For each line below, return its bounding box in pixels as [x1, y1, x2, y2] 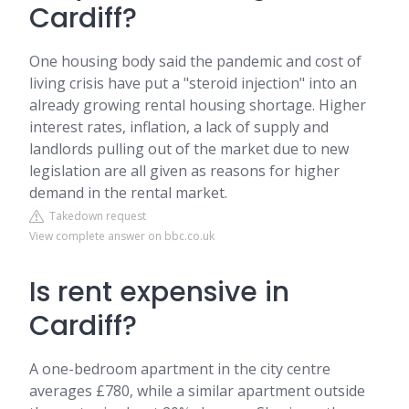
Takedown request [44, 208, 146, 224]
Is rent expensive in [29, 273, 289, 311]
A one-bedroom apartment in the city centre [29, 359, 330, 379]
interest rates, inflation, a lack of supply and [29, 117, 329, 137]
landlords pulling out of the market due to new [29, 139, 349, 159]
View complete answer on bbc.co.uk [29, 228, 215, 244]
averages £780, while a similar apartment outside [29, 381, 365, 401]
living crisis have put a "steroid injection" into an [29, 73, 357, 93]
